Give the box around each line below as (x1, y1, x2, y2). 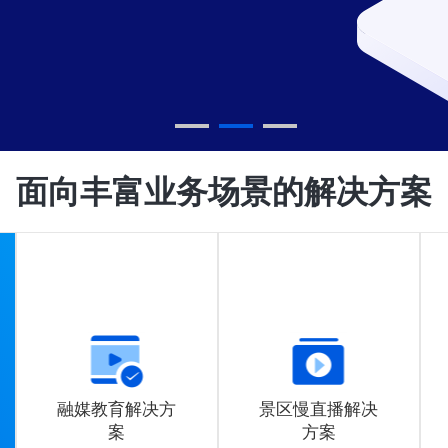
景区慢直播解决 (259, 400, 379, 419)
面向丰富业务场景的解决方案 (16, 174, 432, 210)
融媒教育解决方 (57, 400, 177, 419)
